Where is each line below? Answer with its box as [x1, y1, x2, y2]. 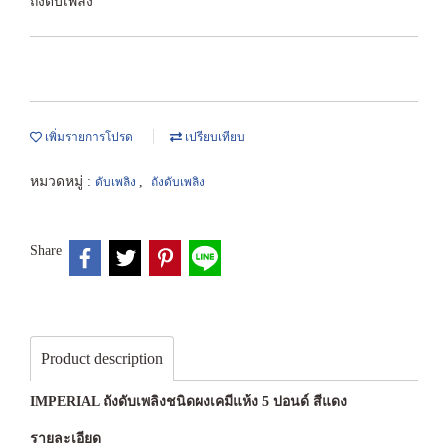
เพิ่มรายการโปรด [42, 130, 133, 144]
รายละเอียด [30, 430, 101, 446]
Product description [41, 349, 163, 367]
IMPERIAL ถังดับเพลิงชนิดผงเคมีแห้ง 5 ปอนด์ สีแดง [30, 393, 347, 409]
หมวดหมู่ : [30, 174, 95, 189]
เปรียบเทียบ [182, 130, 245, 144]
